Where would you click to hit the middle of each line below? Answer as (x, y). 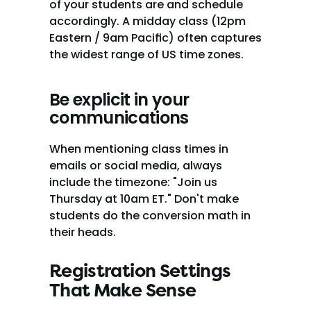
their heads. (83, 232)
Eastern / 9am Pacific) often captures (155, 38)
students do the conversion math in (150, 216)
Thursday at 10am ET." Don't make (144, 199)
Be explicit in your (119, 100)
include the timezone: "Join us (133, 182)
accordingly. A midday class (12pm (148, 21)
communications (119, 118)
